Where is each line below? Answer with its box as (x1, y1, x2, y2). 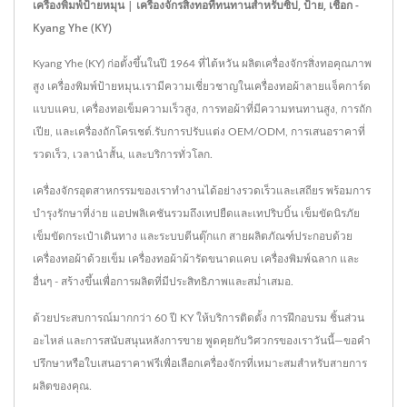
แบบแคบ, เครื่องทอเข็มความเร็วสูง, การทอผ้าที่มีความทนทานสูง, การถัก (33, 104, 372, 115)
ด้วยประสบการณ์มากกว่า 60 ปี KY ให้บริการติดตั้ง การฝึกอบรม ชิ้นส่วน (33, 313, 364, 324)
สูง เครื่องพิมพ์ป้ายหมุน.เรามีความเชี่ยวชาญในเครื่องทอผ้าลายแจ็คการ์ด (33, 81, 371, 93)
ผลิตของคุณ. (33, 381, 92, 392)
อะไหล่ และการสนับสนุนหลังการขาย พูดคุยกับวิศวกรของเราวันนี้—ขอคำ (33, 335, 371, 347)
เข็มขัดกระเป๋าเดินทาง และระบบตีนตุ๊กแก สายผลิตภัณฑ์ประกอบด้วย (33, 231, 352, 243)
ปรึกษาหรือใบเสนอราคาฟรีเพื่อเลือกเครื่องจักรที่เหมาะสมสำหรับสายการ (33, 358, 367, 370)
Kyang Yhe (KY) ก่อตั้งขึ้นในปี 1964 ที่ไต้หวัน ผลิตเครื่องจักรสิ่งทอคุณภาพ (33, 58, 372, 70)
